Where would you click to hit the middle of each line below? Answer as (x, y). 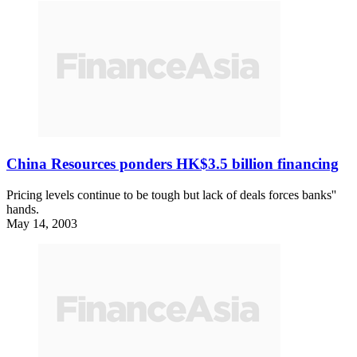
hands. (23, 209)
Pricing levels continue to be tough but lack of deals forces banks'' (171, 194)
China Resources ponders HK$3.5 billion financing (173, 164)
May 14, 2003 (42, 223)
